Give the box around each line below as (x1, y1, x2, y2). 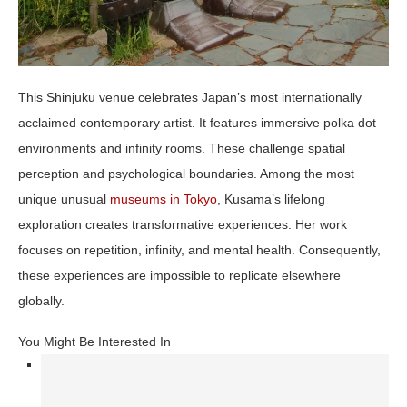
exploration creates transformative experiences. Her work (18, 216, 347, 232)
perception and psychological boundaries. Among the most (18, 165, 354, 181)
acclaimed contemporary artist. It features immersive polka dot (18, 114, 376, 130)
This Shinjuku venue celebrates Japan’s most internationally (18, 89, 362, 104)
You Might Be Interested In (18, 333, 171, 349)
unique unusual (18, 191, 110, 206)
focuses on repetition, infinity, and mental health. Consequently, (18, 242, 381, 257)
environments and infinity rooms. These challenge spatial (18, 140, 345, 155)
